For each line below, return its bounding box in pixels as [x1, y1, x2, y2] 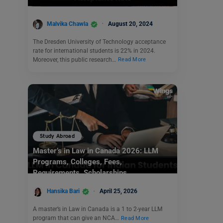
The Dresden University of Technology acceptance [33, 38, 166, 45]
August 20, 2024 [108, 20, 153, 27]
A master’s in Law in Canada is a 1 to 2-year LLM [33, 205, 162, 213]
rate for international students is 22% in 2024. [33, 47, 155, 54]
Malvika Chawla [47, 20, 88, 27]
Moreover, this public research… [33, 56, 117, 63]
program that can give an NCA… [33, 214, 120, 222]
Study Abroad [40, 133, 75, 140]
